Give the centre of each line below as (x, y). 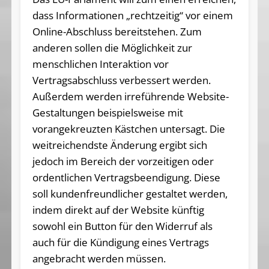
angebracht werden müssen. (99, 258)
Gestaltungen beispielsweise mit (107, 112)
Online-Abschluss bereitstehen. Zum (117, 31)
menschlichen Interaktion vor (100, 64)
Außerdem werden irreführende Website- (130, 96)
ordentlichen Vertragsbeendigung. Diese (126, 177)
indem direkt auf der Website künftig (118, 210)
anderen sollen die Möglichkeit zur (112, 47)
